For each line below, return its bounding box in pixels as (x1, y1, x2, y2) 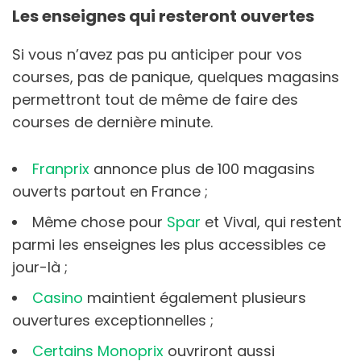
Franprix (32, 158, 89, 179)
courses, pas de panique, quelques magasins (12, 66, 339, 87)
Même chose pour (32, 211, 167, 232)
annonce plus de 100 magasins (89, 158, 315, 179)
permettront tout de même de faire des (12, 89, 298, 110)
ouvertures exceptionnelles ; (12, 309, 218, 330)
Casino (32, 287, 83, 308)
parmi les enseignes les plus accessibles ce (12, 234, 326, 255)
